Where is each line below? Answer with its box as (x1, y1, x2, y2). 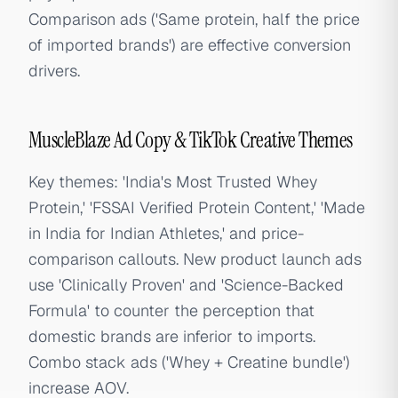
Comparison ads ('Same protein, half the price (28, 9, 360, 29)
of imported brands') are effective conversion (28, 35, 351, 55)
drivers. (28, 60, 80, 81)
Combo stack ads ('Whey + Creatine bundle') (28, 352, 350, 372)
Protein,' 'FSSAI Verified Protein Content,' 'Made (28, 197, 365, 218)
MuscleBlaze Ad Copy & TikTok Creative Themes (28, 126, 353, 154)
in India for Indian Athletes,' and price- (28, 223, 304, 243)
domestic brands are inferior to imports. (28, 326, 315, 346)
